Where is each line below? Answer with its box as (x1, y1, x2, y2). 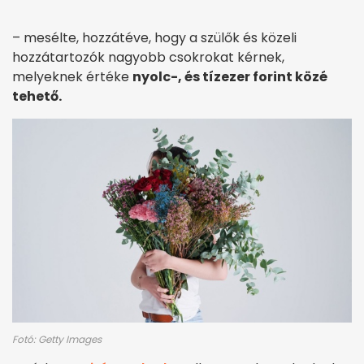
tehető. (12, 87, 62, 106)
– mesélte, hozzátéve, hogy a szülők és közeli (12, 28, 297, 48)
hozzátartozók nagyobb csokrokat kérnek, (12, 48, 284, 67)
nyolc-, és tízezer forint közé (132, 67, 327, 87)
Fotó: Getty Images (12, 332, 102, 347)
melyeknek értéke (12, 67, 132, 87)
